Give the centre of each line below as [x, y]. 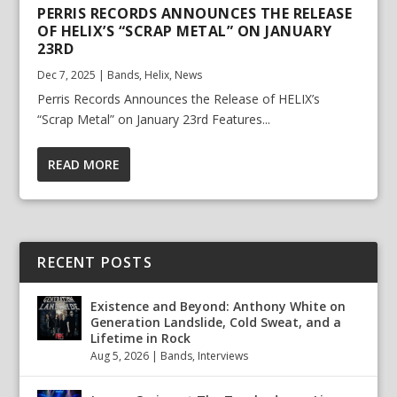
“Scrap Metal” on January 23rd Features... [154, 119]
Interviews [223, 355]
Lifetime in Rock [141, 338]
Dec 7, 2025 [67, 74]
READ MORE [84, 164]
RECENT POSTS [95, 262]
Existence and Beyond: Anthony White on [218, 306]
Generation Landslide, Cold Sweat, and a [216, 322]
